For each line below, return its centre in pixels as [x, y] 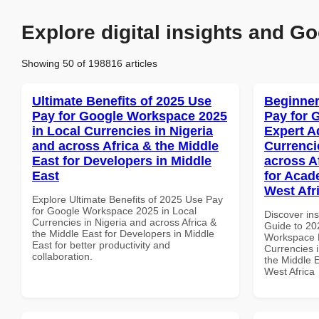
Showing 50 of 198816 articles [89, 63]
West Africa [289, 271]
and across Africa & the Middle [125, 146]
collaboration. [62, 256]
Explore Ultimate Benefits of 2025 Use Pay [127, 199]
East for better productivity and [101, 245]
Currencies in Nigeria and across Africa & [124, 222]
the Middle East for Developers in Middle [123, 233]
